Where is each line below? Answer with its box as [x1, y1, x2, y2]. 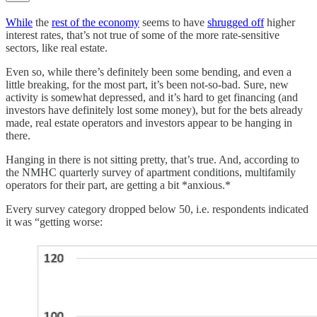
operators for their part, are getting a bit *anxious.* [6, 178, 231, 191]
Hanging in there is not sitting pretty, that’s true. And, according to [6, 153, 299, 166]
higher [264, 16, 295, 28]
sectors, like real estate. [6, 41, 108, 54]
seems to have [139, 16, 207, 28]
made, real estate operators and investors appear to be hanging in [6, 116, 292, 129]
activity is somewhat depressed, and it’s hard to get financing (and [6, 91, 298, 103]
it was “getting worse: [6, 215, 103, 228]
